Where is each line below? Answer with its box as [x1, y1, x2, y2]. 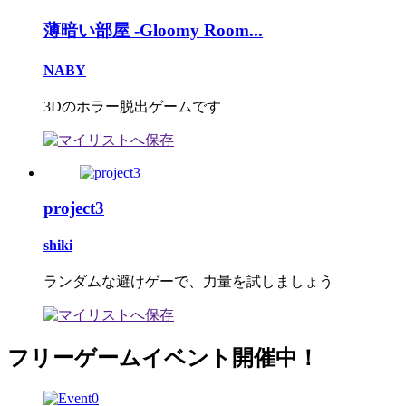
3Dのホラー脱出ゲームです [43, 98, 221, 114]
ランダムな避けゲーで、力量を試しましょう [43, 274, 333, 290]
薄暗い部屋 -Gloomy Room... [43, 21, 263, 41]
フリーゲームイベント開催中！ [7, 346, 319, 371]
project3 [43, 198, 104, 217]
